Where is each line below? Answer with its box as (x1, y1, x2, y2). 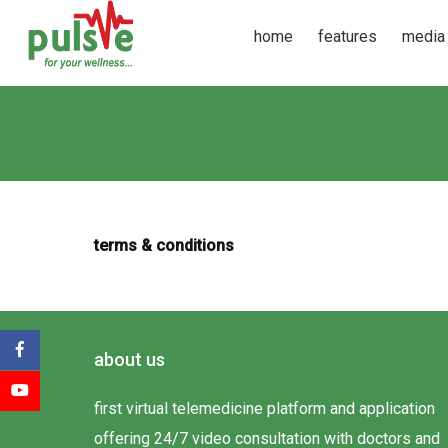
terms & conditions (94, 236, 234, 255)
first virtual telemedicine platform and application (94, 399, 435, 418)
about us (94, 349, 165, 370)
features (318, 27, 378, 46)
